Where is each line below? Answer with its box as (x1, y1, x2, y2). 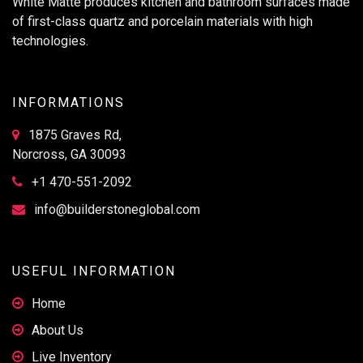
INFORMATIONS (12, 95, 125, 111)
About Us (32, 322, 83, 339)
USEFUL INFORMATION (12, 263, 176, 280)
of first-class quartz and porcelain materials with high (12, 14, 313, 30)
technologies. (12, 33, 88, 49)
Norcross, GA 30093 (12, 147, 126, 163)
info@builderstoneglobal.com (34, 202, 200, 218)
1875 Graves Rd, (25, 127, 122, 143)
